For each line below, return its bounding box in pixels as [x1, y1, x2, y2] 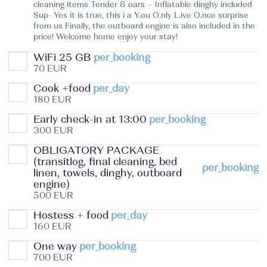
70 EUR [33, 64, 67, 73]
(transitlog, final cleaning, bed [33, 157, 177, 167]
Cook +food [33, 83, 91, 94]
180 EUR [33, 95, 72, 104]
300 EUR [33, 126, 73, 135]
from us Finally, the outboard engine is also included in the [33, 22, 255, 30]
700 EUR [33, 253, 73, 262]
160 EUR [33, 222, 72, 231]
